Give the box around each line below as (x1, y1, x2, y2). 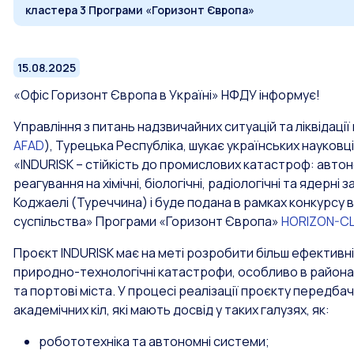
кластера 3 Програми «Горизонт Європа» (25, 2, 254, 17)
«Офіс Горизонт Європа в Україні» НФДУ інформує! (13, 86, 320, 104)
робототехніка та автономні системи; (39, 333, 269, 350)
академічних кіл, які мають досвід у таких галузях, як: (13, 301, 330, 318)
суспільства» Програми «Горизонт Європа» (13, 213, 281, 230)
